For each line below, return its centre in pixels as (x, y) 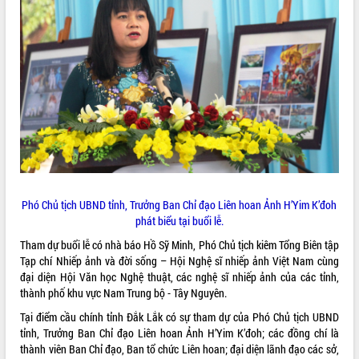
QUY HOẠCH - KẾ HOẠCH (58, 54)
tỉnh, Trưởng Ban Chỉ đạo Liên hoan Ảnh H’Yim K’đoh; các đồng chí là (179, 333)
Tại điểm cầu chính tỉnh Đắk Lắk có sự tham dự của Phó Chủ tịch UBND (179, 317)
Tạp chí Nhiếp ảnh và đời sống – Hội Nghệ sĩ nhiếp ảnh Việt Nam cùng (179, 260)
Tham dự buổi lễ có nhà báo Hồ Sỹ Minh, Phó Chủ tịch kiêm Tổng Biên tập (179, 244)
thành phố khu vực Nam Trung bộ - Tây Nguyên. (124, 292)
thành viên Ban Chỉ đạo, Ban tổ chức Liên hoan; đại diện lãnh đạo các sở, (179, 349)
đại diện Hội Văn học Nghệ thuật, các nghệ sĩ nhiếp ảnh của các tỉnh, (179, 276)
